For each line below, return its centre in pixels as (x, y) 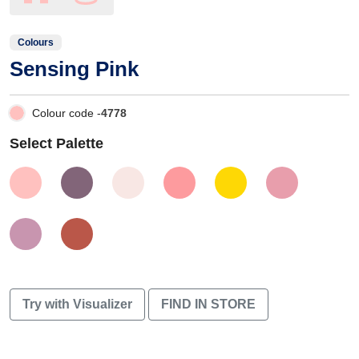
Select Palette (56, 143)
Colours (36, 42)
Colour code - (67, 113)
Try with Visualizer (77, 304)
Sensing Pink (74, 69)
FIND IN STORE (208, 304)
